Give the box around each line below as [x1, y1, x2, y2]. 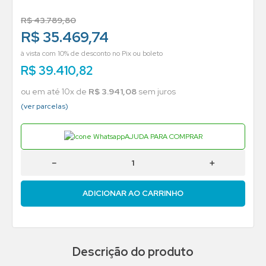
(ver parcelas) [21, 101, 68, 111]
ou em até [21, 85, 62, 97]
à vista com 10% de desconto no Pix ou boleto [21, 48, 163, 58]
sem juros [137, 85, 176, 97]
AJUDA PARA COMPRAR [124, 131, 202, 141]
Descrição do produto [72, 243, 194, 259]
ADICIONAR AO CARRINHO [83, 188, 183, 199]
